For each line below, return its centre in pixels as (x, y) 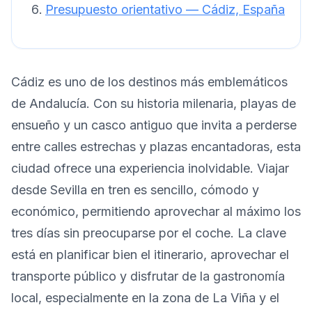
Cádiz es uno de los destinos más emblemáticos (149, 82)
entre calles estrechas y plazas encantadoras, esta (156, 147)
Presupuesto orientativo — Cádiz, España (165, 10)
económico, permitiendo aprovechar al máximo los (156, 212)
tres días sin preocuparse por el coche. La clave (149, 233)
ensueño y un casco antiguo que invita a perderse (154, 125)
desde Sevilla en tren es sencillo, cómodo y (135, 190)
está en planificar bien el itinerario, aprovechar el (150, 255)
